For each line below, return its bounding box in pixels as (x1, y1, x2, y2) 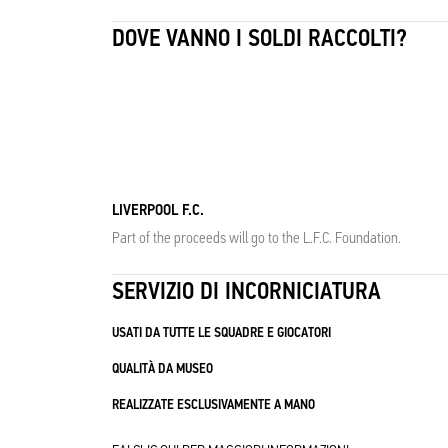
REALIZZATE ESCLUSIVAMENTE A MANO (112, 396, 315, 413)
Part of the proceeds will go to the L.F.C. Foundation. (112, 228, 401, 247)
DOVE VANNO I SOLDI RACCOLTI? (112, 23, 407, 53)
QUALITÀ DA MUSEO (112, 360, 213, 377)
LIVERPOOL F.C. (112, 200, 204, 219)
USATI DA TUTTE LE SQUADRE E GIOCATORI (112, 324, 331, 341)
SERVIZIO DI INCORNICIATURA (112, 276, 381, 306)
